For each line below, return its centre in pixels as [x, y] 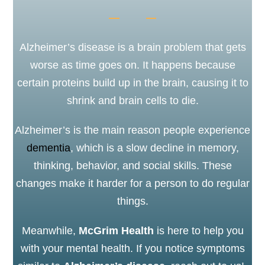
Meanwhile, [50, 231]
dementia [48, 148]
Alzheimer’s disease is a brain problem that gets [132, 47]
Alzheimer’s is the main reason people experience [132, 130]
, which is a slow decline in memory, [154, 148]
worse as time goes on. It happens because [132, 65]
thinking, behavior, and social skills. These [132, 166]
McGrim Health [116, 231]
